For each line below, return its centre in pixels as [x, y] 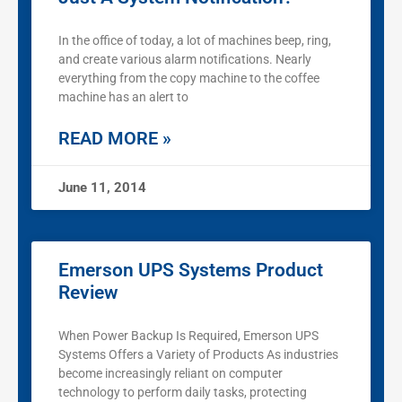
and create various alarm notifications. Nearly [185, 60]
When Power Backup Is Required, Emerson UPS [188, 336]
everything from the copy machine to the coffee [189, 79]
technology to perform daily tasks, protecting [183, 393]
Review [88, 293]
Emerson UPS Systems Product [191, 271]
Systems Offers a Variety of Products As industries [198, 355]
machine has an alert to [123, 97]
